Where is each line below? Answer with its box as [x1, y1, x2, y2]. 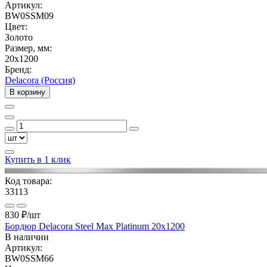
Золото [5, 32, 33, 42]
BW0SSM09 [5, 10, 54, 21]
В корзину [10, 87, 45, 97]
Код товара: [5, 175, 52, 186]
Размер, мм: [5, 42, 52, 53]
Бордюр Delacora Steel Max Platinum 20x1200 [5, 221, 185, 231]
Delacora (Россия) [5, 74, 75, 85]
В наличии [5, 231, 49, 242]
